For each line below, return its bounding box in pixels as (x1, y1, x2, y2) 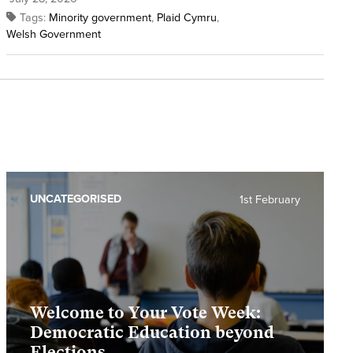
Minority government (48, 11, 151, 25)
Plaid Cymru (156, 11, 217, 25)
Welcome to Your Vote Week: (29, 303, 261, 323)
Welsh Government (6, 28, 101, 42)
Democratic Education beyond (29, 323, 274, 343)
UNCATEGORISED (29, 192, 121, 206)
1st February (239, 193, 300, 207)
